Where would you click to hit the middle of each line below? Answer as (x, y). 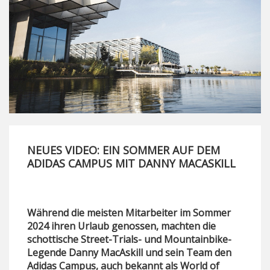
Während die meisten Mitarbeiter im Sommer (129, 213)
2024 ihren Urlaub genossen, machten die (121, 226)
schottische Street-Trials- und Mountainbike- (129, 240)
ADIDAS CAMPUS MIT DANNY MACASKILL (131, 164)
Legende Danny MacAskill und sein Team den (129, 253)
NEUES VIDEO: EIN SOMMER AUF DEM (124, 150)
